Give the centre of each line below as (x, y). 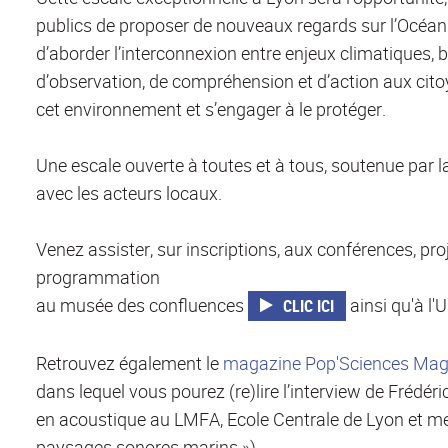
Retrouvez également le (129, 362)
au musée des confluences (142, 304)
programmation (98, 276)
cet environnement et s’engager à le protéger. (211, 108)
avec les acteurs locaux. (129, 192)
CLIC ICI (309, 305)
